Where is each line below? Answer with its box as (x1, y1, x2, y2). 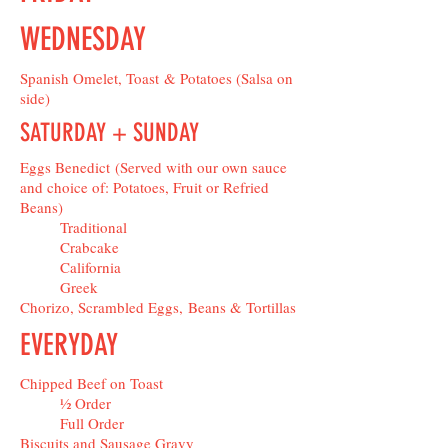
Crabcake (60, 237, 119, 257)
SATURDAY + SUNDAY (20, 118, 199, 147)
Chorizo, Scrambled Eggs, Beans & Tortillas (20, 297, 296, 317)
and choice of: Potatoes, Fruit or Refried (20, 177, 269, 197)
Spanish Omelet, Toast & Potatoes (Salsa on (20, 68, 293, 88)
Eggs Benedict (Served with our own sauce (20, 157, 287, 177)
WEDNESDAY (20, 20, 146, 58)
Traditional (60, 217, 127, 237)
